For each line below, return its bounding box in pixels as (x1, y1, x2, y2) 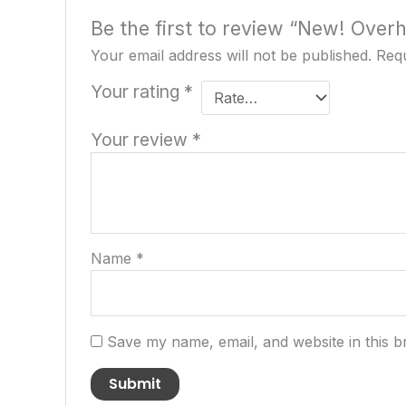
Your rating (90, 80, 184, 102)
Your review (90, 128, 192, 150)
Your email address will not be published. (90, 45, 372, 64)
